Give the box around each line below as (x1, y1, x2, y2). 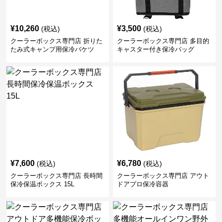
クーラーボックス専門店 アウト (116, 172, 209, 179)
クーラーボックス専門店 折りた (10, 37, 103, 45)
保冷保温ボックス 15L (10, 180, 75, 188)
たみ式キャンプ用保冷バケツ (10, 46, 95, 53)
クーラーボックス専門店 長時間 (10, 172, 103, 179)
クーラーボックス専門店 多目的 (116, 37, 209, 45)
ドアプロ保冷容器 (116, 180, 168, 188)
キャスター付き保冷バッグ (116, 46, 194, 53)
